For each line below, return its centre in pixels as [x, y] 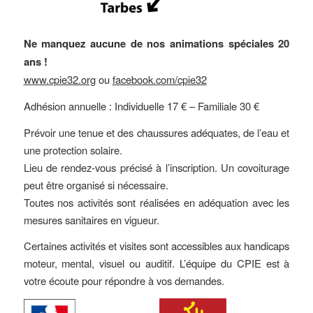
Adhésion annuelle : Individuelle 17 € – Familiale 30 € [141, 106]
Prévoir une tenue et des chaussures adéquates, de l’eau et [156, 132]
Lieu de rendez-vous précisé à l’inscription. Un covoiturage [156, 167]
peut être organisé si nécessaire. [96, 184]
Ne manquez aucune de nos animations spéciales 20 [156, 44]
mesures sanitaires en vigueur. [91, 219]
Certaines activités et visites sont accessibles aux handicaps [156, 246]
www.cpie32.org [59, 80]
